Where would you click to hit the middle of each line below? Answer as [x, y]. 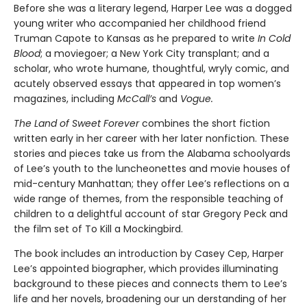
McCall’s [137, 99]
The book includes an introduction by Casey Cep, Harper [149, 254]
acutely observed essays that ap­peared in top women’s [147, 84]
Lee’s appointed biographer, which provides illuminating [146, 269]
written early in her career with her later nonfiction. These [151, 139]
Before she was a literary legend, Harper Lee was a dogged [153, 9]
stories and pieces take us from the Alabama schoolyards [152, 154]
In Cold [274, 39]
